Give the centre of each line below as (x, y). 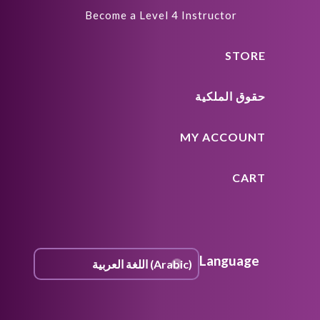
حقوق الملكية (230, 96)
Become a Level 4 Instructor (161, 15)
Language (229, 261)
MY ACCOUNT (223, 137)
